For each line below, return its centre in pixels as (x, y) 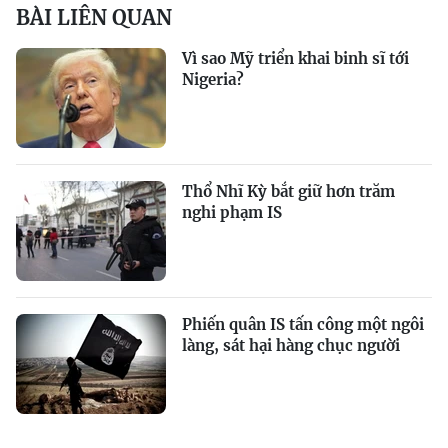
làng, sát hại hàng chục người (291, 346)
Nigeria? (213, 80)
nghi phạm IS (232, 213)
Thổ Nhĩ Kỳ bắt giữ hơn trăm (288, 192)
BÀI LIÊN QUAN (94, 18)
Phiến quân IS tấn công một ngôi (303, 325)
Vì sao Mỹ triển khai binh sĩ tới (295, 59)
